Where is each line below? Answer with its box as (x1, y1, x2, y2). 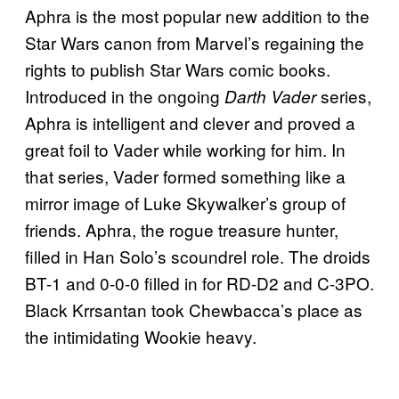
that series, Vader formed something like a (25, 163, 346, 188)
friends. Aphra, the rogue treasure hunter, (25, 216, 338, 241)
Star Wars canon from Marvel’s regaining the (25, 29, 364, 54)
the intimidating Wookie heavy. (25, 323, 256, 348)
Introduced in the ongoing (25, 83, 220, 108)
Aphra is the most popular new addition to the (25, 3, 370, 28)
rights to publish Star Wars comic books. (25, 56, 330, 81)
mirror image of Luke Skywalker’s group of (25, 190, 346, 215)
